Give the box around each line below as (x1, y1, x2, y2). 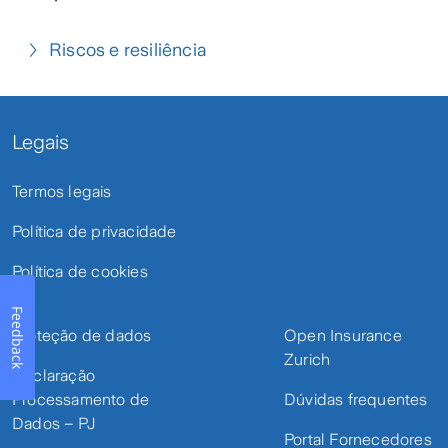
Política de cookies (12, 262, 148, 280)
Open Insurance (284, 326, 402, 344)
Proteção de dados (12, 326, 152, 344)
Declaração (12, 366, 95, 384)
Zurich (284, 350, 331, 368)
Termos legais (12, 182, 112, 200)
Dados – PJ (12, 414, 96, 432)
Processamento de (12, 390, 150, 408)
